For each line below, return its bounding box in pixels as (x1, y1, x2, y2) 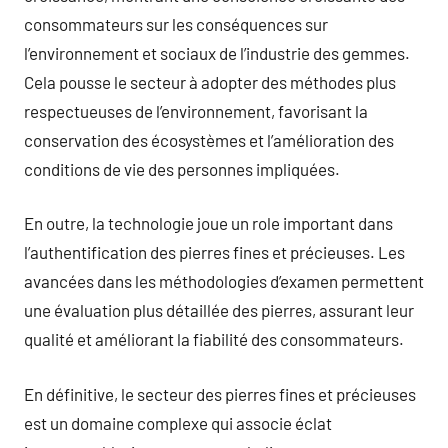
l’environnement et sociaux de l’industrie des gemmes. (24, 42, 410, 63)
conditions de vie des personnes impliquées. (24, 158, 340, 179)
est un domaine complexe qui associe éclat (24, 412, 332, 433)
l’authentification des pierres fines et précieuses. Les (24, 242, 405, 262)
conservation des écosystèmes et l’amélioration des (24, 129, 394, 150)
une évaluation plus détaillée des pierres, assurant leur (24, 300, 414, 320)
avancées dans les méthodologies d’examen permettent (24, 271, 424, 291)
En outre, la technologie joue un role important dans (24, 213, 393, 233)
